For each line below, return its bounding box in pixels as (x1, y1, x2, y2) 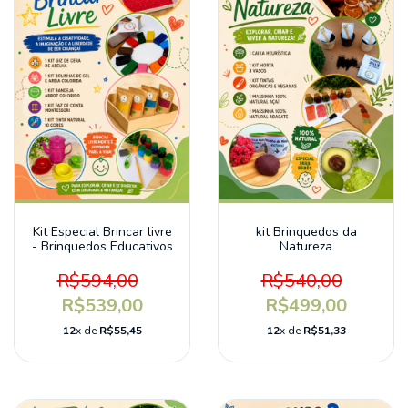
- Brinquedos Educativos (31, 238, 173, 255)
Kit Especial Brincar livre (32, 223, 172, 240)
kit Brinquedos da (255, 223, 357, 240)
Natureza (280, 238, 332, 255)
